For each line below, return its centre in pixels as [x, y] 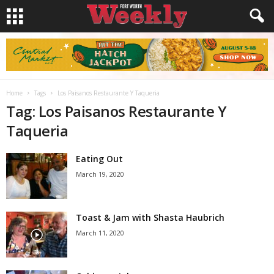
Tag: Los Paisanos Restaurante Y [117, 111]
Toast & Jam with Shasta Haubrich [150, 217]
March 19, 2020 [100, 174]
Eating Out [99, 159]
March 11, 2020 [100, 233]
